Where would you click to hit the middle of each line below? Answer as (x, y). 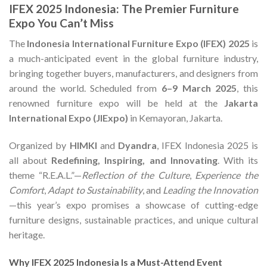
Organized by (39, 145)
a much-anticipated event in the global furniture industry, (133, 58)
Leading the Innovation (211, 190)
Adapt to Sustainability (95, 190)
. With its (238, 160)
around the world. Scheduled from (85, 88)
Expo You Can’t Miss (61, 23)
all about (30, 160)
